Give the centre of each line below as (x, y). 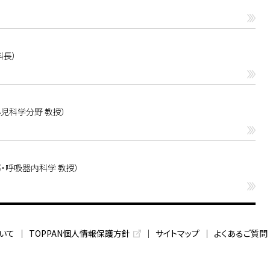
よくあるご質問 (241, 233)
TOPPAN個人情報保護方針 (80, 233)
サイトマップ (177, 233)
